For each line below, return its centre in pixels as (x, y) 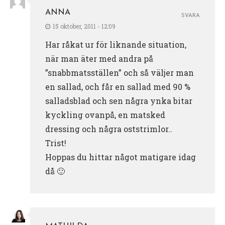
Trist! (56, 143)
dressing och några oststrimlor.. (109, 129)
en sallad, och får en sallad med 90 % (118, 86)
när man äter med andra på (99, 58)
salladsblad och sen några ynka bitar (119, 100)
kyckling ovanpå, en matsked (105, 115)
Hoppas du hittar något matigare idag (121, 157)
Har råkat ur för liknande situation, (116, 44)
